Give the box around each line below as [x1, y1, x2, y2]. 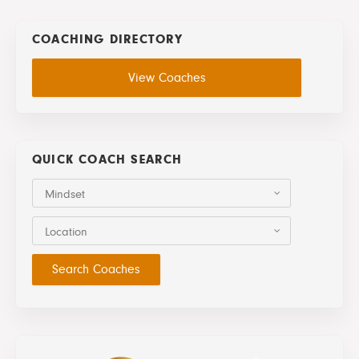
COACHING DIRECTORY [32, 31, 184, 46]
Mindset [45, 187, 85, 201]
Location [45, 224, 87, 239]
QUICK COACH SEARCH [32, 151, 183, 167]
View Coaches [127, 70, 206, 85]
